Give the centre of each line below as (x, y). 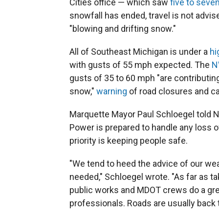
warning (112, 91)
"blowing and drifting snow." (123, 29)
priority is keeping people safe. (129, 141)
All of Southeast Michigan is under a (140, 52)
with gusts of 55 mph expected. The (141, 65)
